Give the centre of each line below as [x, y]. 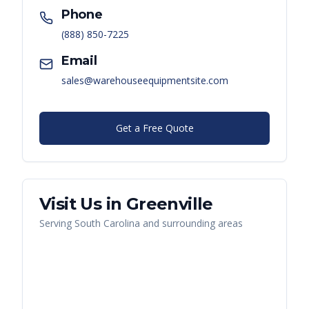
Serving [57, 223]
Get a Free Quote [154, 128]
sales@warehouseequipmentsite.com [145, 81]
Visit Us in [83, 204]
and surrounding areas [191, 223]
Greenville [169, 204]
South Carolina [107, 223]
